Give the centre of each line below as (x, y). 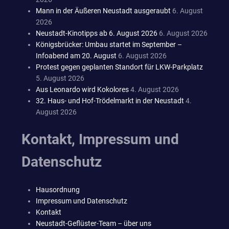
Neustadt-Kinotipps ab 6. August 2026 (97, 33)
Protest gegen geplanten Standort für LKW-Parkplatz (119, 67)
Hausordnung (58, 189)
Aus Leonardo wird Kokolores (82, 89)
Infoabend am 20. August (76, 55)
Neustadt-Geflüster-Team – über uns (94, 223)
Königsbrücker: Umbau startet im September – (109, 44)
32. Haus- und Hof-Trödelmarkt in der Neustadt (110, 100)
